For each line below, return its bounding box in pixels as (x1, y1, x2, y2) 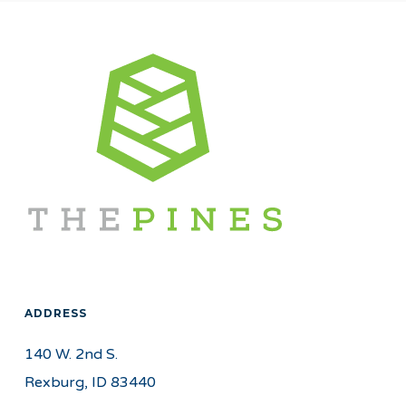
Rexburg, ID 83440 (24, 373, 156, 391)
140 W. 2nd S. (24, 345, 118, 363)
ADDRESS (24, 306, 87, 320)
